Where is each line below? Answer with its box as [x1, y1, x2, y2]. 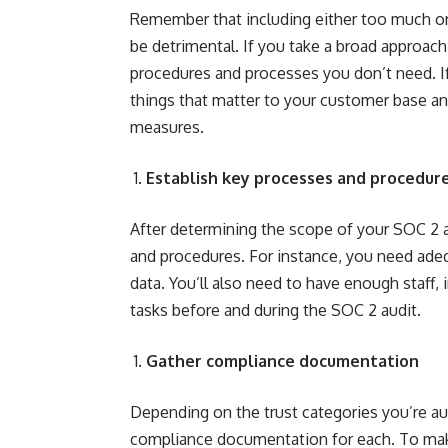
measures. [130, 117, 204, 137]
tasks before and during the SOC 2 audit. [130, 300, 421, 320]
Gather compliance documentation [146, 351, 419, 371]
